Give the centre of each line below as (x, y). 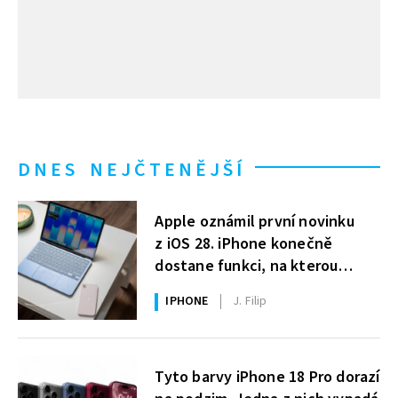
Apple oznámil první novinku (255, 221)
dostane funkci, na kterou (247, 266)
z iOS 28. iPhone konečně (244, 243)
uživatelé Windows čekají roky (261, 288)
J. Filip (250, 302)
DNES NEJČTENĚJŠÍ (131, 170)
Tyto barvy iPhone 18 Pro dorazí (267, 378)
